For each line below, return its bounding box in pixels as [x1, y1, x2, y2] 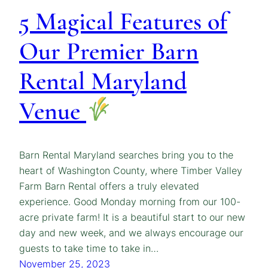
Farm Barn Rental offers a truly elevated [19, 180, 199, 193]
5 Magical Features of [19, 6, 227, 37]
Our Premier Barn [19, 36, 199, 67]
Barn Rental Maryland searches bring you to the [19, 149, 233, 162]
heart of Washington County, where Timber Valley [19, 165, 242, 177]
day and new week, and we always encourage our [19, 227, 243, 239]
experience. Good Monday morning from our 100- [19, 196, 240, 208]
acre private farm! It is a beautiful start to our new [19, 211, 245, 224]
